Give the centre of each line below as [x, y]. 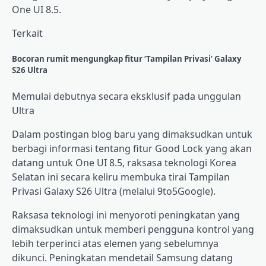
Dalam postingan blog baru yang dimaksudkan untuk [132, 134]
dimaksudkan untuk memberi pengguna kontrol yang [133, 229]
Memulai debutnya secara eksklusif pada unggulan [126, 96]
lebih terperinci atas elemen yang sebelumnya [115, 244]
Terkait [27, 33]
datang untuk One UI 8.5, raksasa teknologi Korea [124, 163]
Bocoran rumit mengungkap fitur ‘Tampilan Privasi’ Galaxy [127, 59]
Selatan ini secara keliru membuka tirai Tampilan [121, 177]
